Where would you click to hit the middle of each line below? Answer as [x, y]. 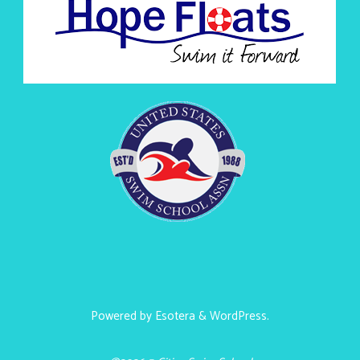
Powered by [121, 317]
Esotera [174, 317]
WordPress [238, 317]
